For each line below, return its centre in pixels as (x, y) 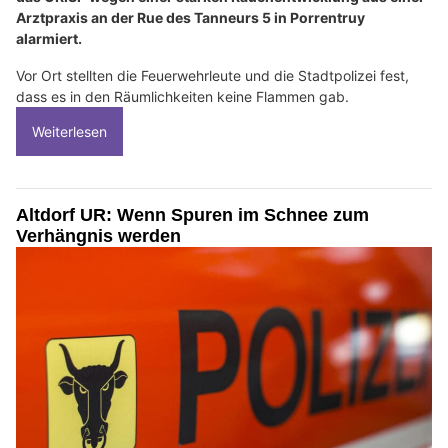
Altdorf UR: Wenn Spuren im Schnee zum (192, 215)
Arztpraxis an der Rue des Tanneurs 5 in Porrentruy (190, 18)
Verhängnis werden (98, 236)
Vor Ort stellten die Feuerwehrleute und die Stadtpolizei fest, (212, 76)
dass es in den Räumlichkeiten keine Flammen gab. (182, 97)
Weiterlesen (69, 132)
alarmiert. (49, 39)
